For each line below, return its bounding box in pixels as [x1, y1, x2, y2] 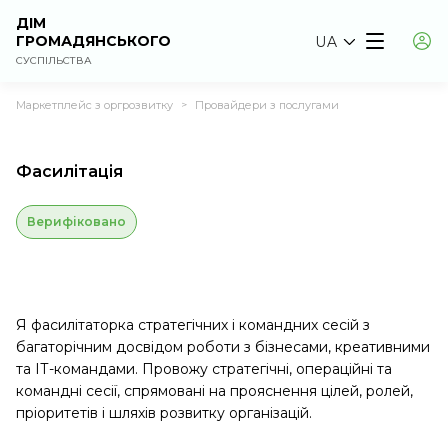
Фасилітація [16, 162, 123, 181]
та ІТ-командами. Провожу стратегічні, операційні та [16, 360, 392, 378]
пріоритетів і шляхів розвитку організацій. [16, 404, 312, 422]
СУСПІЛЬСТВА [16, 54, 92, 67]
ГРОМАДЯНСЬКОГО [16, 32, 171, 50]
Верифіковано [27, 214, 126, 229]
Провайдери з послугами [195, 97, 339, 112]
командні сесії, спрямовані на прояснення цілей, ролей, [16, 382, 413, 400]
